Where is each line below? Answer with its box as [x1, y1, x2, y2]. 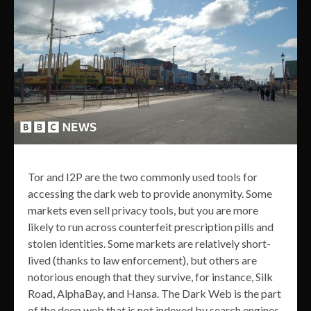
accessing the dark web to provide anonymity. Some [28, 186, 272, 200]
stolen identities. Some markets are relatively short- [28, 236, 271, 250]
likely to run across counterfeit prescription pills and [28, 219, 274, 233]
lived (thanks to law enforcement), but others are [28, 253, 257, 267]
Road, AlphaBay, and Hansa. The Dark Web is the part [28, 286, 281, 300]
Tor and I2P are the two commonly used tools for [28, 169, 258, 183]
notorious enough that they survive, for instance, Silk [28, 269, 273, 283]
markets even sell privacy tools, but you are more [28, 203, 258, 217]
